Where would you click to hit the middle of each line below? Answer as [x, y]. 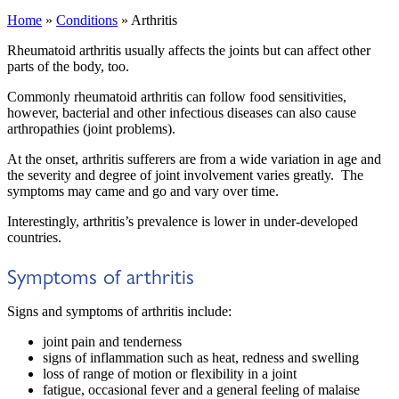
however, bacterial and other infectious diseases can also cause [182, 112]
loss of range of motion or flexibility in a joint [170, 374]
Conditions [87, 20]
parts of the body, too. [68, 66]
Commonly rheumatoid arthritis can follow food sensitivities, [177, 96]
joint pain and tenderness [112, 342]
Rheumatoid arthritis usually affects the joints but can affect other [189, 50]
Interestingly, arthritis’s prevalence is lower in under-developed [183, 221]
